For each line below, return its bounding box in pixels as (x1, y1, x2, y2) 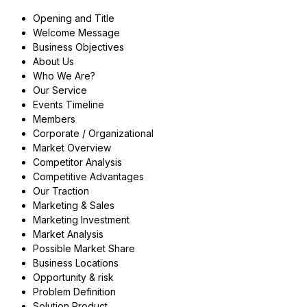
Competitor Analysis (32, 156, 122, 169)
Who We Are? (32, 70, 95, 82)
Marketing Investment (32, 214, 130, 226)
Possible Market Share (32, 243, 135, 255)
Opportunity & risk (32, 271, 114, 284)
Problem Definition (32, 286, 116, 298)
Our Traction (32, 185, 89, 197)
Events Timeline (32, 99, 104, 111)
